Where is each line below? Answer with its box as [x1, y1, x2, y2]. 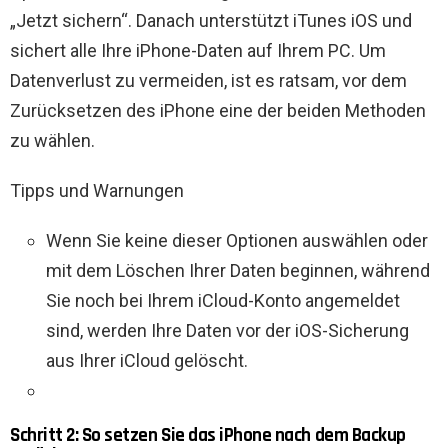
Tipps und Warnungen [10, 180, 184, 202]
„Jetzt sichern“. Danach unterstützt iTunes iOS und [10, 10, 412, 32]
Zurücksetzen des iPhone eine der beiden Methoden [10, 100, 426, 122]
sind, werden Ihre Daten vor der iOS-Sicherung [46, 320, 409, 342]
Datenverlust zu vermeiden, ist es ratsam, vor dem [10, 70, 407, 92]
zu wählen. [10, 130, 95, 152]
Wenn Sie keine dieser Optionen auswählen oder [46, 230, 428, 252]
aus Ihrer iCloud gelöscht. [46, 350, 248, 372]
